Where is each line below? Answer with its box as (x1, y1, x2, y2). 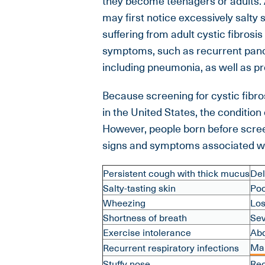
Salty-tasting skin (102, 180, 176, 195)
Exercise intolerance (102, 225, 191, 240)
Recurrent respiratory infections (102, 240, 239, 255)
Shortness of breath (102, 210, 187, 225)
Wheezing (102, 195, 146, 210)
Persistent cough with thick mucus (102, 166, 250, 180)
